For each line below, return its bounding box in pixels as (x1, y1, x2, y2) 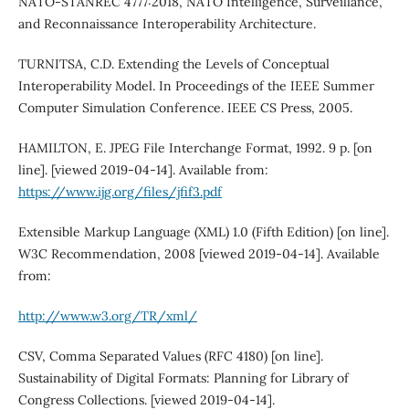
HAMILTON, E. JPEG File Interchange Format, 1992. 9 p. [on (17, 140, 372, 157)
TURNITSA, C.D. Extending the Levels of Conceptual (17, 56, 330, 73)
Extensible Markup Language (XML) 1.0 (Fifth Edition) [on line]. (17, 224, 389, 241)
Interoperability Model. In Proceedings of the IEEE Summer (17, 78, 374, 95)
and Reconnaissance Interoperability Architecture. (17, 16, 316, 33)
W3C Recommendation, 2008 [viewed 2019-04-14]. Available (17, 246, 380, 263)
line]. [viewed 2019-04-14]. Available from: (17, 162, 268, 179)
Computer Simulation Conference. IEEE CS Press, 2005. (17, 100, 352, 117)
